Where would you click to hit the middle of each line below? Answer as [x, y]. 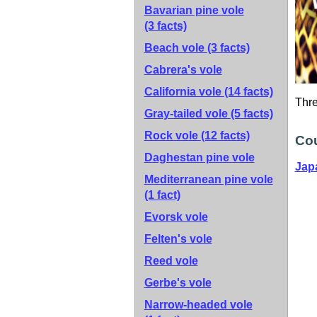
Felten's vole [178, 239]
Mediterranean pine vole [208, 179]
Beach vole [175, 48]
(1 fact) [162, 195]
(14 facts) [248, 92]
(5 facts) [252, 114]
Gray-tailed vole [187, 114]
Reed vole [171, 261]
